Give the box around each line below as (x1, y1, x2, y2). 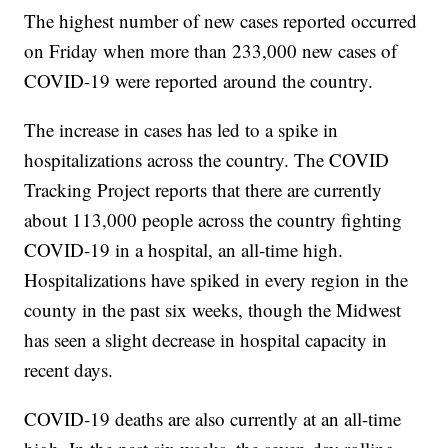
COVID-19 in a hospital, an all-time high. (24, 237, 344, 263)
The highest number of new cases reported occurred (24, 8, 418, 34)
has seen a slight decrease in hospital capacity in (24, 327, 388, 353)
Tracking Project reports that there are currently (24, 177, 383, 203)
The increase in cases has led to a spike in (24, 117, 339, 143)
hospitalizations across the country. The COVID (24, 147, 390, 173)
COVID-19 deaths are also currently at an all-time (24, 406, 402, 432)
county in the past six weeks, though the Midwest (24, 297, 402, 323)
